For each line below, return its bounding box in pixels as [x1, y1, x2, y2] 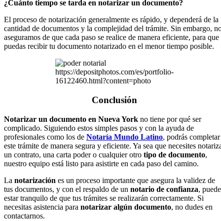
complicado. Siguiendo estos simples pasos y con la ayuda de [4, 123, 194, 132]
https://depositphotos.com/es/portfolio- [55, 68, 174, 76]
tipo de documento [142, 150, 205, 159]
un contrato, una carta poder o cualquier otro [4, 150, 142, 159]
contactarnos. [4, 211, 47, 220]
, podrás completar [163, 132, 220, 141]
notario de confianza [130, 184, 198, 193]
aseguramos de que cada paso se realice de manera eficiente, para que [4, 33, 219, 42]
